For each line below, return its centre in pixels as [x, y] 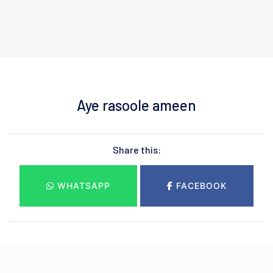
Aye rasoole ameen [136, 105]
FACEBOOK [200, 186]
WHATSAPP [82, 186]
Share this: [136, 150]
